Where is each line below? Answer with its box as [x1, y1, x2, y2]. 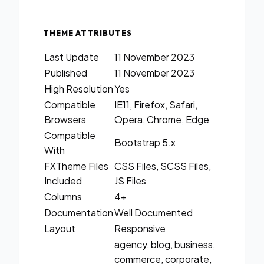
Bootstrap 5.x [114, 136, 176, 149]
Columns [44, 190, 82, 203]
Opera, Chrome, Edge [114, 113, 209, 126]
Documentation [44, 206, 113, 219]
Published [44, 67, 87, 80]
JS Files [114, 174, 146, 187]
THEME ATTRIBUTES [43, 28, 133, 38]
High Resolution [44, 82, 113, 95]
